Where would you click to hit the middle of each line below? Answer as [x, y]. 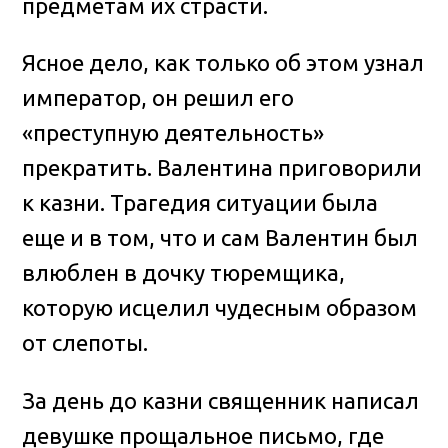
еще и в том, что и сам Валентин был [220, 238]
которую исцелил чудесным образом [220, 308]
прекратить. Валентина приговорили [222, 168]
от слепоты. [85, 343]
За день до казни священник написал [221, 400]
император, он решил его [158, 98]
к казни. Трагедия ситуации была [200, 203]
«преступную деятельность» [173, 133]
